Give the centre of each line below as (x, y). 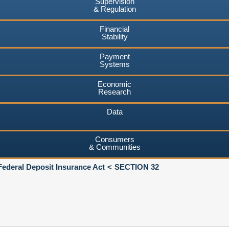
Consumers (114, 139)
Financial (114, 29)
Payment (114, 56)
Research (114, 91)
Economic (114, 84)
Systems (114, 64)
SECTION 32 (137, 167)
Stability (114, 36)
